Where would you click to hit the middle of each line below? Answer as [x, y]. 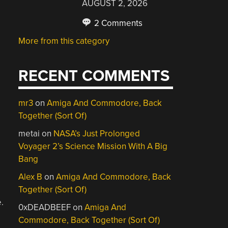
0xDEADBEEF [45, 207]
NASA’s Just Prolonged [97, 134]
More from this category [64, 41]
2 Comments [118, 23]
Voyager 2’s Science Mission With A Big [93, 146]
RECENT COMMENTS [94, 76]
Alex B [31, 177]
